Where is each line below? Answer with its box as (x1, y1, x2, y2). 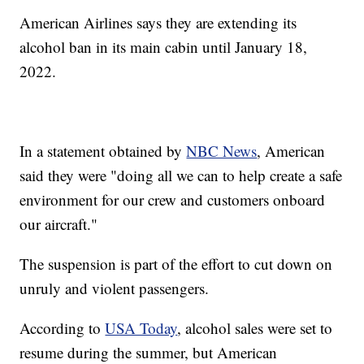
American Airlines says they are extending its (19, 12, 297, 33)
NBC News (186, 141, 258, 162)
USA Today (105, 318, 178, 339)
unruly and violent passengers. (19, 278, 210, 299)
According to (19, 318, 106, 339)
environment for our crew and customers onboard (19, 189, 326, 210)
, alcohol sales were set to (177, 318, 333, 339)
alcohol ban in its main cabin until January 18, (19, 37, 308, 58)
